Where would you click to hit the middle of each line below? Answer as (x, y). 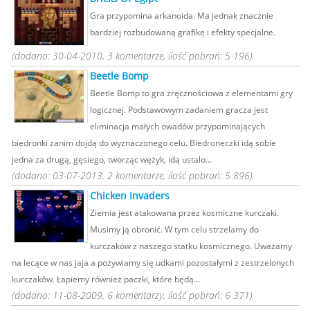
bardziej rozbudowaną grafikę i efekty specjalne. (183, 32)
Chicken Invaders (130, 195)
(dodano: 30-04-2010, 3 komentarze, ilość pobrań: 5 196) (132, 55)
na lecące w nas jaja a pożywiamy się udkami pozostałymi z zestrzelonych (153, 262)
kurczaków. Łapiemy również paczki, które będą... (106, 279)
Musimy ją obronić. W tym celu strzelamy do (174, 229)
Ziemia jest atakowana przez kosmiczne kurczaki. (184, 212)
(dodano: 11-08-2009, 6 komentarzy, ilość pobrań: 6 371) (132, 295)
